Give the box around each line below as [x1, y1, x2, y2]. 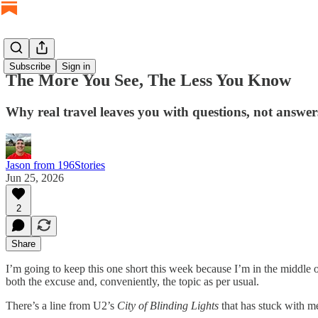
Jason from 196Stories [6, 158, 105, 171]
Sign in [62, 61, 90, 72]
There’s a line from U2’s [6, 299, 117, 312]
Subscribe [9, 61, 50, 72]
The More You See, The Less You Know [6, 70, 291, 89]
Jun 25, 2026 [6, 171, 64, 184]
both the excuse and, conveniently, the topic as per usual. [6, 275, 259, 287]
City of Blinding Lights [117, 299, 219, 312]
